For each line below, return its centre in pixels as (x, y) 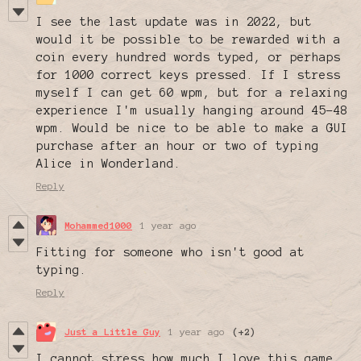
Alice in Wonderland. (109, 164)
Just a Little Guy (112, 332)
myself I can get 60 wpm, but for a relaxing (192, 93)
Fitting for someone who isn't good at (170, 253)
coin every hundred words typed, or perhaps (189, 58)
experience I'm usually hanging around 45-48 (192, 111)
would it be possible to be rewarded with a (189, 40)
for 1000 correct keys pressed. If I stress (189, 75)
